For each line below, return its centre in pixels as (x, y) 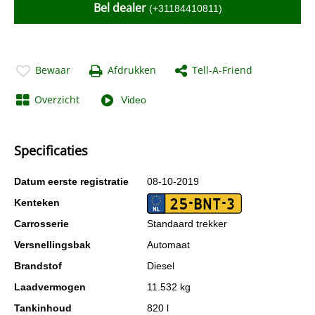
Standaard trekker (187, 224)
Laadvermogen (50, 287)
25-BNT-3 (202, 204)
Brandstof (38, 266)
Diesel (161, 266)
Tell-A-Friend (222, 70)
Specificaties (51, 150)
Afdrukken (132, 70)
